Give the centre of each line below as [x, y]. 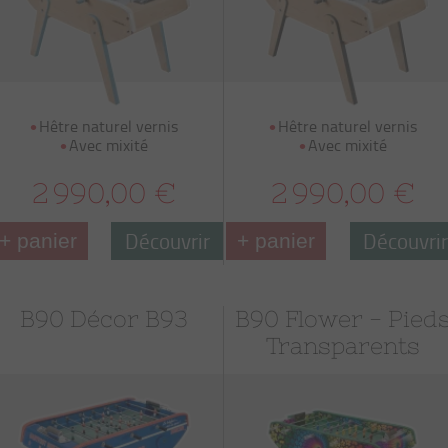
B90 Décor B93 [104, 319]
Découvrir [167, 240]
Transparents [342, 346]
